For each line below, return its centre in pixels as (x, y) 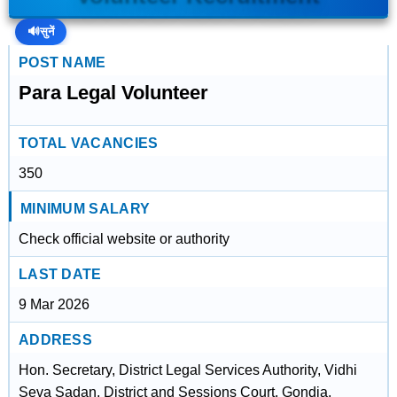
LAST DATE (60, 274)
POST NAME (62, 62)
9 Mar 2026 (54, 304)
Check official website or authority (124, 239)
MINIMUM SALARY (85, 209)
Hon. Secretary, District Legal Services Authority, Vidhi (187, 370)
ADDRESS (55, 340)
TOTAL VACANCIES (88, 143)
